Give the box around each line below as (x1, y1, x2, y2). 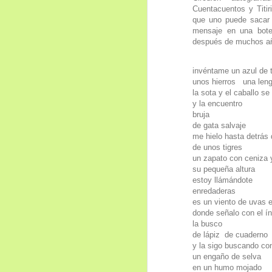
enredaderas (192, 186, 236, 195)
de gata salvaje (192, 120, 246, 130)
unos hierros (192, 76, 238, 86)
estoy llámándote (192, 175, 253, 185)
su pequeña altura (192, 164, 255, 174)
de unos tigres (192, 142, 242, 152)
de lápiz (192, 229, 222, 239)
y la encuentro (192, 98, 242, 108)
